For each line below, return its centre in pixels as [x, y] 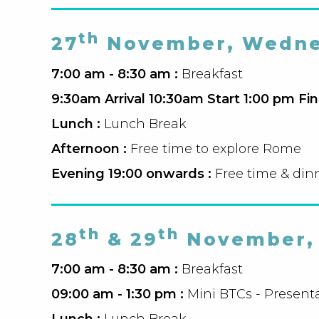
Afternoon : [91, 148]
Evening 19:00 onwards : [133, 173]
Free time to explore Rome [216, 148]
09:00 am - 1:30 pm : [119, 294]
